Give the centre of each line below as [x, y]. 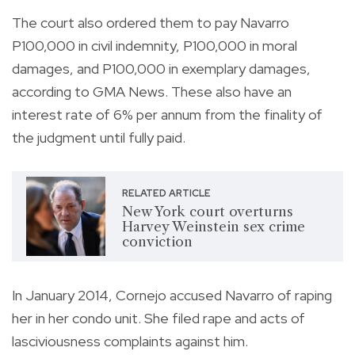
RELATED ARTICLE [166, 194]
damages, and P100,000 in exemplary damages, [161, 68]
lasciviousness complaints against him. [130, 341]
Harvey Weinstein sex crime [213, 227]
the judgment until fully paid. [99, 137]
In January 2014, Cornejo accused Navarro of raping [172, 295]
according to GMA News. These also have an [152, 91]
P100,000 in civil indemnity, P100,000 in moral [155, 45]
